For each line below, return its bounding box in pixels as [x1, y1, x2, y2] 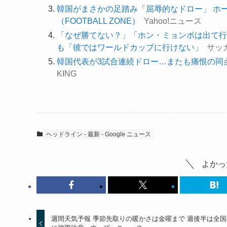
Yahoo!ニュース [144, 17, 202, 25]
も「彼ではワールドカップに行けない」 [57, 43, 203, 52]
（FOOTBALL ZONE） [57, 17, 140, 25]
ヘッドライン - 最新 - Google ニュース [46, 131, 151, 138]
